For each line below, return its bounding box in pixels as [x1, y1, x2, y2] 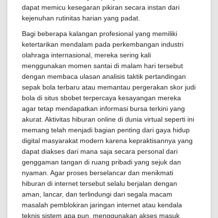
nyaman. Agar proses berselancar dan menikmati [22, 169, 173, 177]
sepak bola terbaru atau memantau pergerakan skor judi [22, 83, 196, 91]
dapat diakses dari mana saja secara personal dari [22, 147, 178, 155]
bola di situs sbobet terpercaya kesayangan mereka [22, 94, 181, 102]
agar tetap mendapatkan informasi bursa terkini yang [22, 105, 185, 112]
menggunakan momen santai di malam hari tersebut [22, 62, 183, 70]
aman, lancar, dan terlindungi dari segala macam [22, 190, 172, 198]
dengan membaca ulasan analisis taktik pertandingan [22, 73, 186, 80]
